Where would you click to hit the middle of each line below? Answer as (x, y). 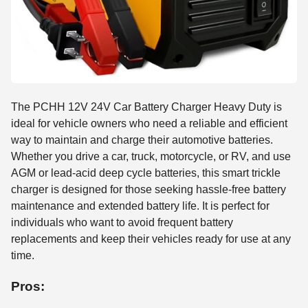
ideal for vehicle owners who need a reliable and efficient (149, 124)
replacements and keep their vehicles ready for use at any (151, 239)
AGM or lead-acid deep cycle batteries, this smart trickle (146, 173)
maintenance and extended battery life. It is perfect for (140, 206)
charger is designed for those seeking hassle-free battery (148, 190)
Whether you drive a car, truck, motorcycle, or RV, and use (151, 157)
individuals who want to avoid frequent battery (122, 223)
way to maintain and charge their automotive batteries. (142, 140)
